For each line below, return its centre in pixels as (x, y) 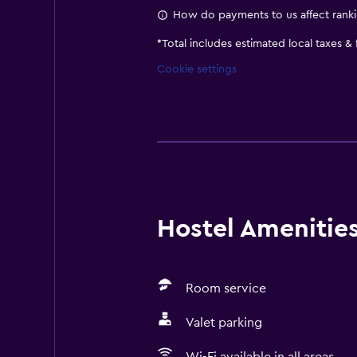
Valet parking (224, 323)
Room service (226, 288)
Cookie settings (196, 69)
